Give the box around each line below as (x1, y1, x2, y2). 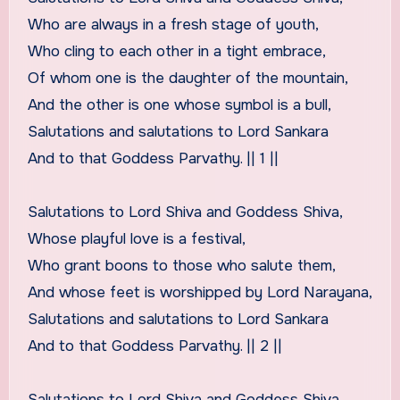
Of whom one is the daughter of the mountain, (27, 68, 348, 87)
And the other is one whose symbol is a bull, (27, 95, 331, 114)
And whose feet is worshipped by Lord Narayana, (27, 282, 372, 302)
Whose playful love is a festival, (27, 229, 246, 248)
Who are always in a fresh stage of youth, (27, 14, 319, 34)
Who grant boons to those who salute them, (27, 255, 336, 275)
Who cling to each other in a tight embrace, (27, 41, 326, 61)
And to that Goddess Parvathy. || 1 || (27, 148, 279, 168)
